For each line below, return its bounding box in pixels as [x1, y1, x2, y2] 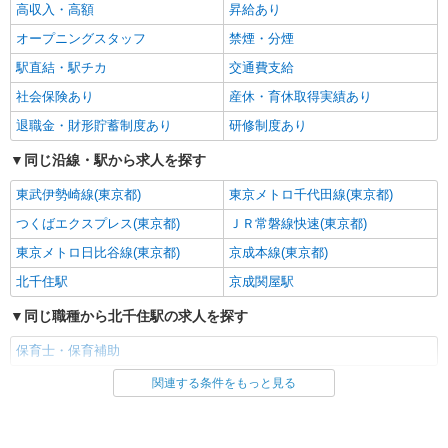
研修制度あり [229, 118, 307, 133]
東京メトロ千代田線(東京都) [229, 187, 393, 202]
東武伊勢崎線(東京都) [16, 187, 141, 202]
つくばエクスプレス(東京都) [16, 216, 180, 231]
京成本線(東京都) [229, 245, 328, 260]
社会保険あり [16, 89, 94, 104]
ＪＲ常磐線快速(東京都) [229, 216, 367, 231]
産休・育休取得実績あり [229, 89, 372, 104]
